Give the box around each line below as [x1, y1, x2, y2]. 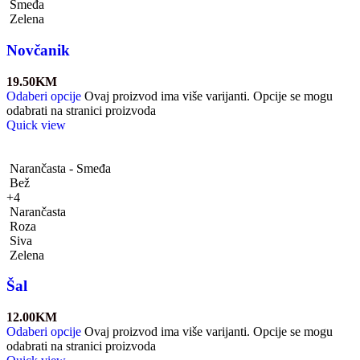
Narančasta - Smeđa [10, 161, 111, 175]
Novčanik [6, 41, 70, 59]
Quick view [6, 117, 66, 132]
